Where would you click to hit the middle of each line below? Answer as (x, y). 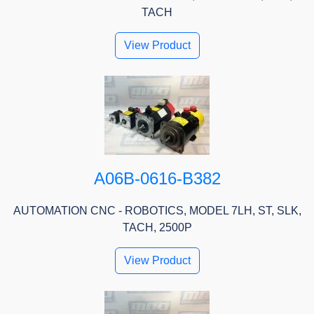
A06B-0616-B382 (157, 179)
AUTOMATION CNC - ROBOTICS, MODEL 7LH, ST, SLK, (157, 211)
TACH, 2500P (157, 228)
